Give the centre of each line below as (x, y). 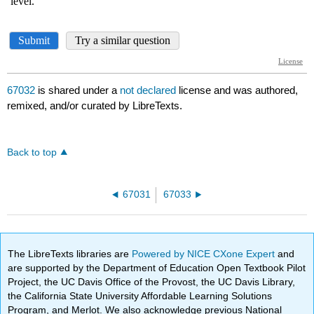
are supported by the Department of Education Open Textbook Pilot (157, 267)
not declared (150, 90)
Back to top (32, 153)
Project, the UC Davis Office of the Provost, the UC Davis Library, (152, 281)
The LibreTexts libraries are (70, 253)
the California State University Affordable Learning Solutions (140, 295)
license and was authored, (239, 90)
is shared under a (78, 90)
